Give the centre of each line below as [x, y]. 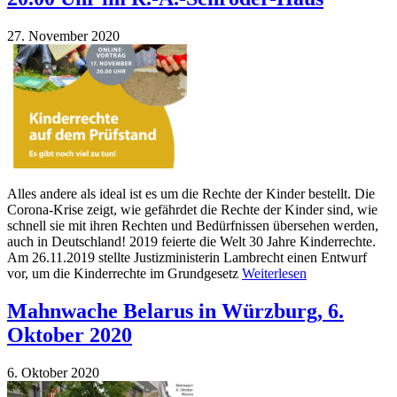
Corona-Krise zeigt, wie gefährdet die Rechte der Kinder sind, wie [192, 209]
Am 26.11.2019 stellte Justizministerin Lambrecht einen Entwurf [187, 257]
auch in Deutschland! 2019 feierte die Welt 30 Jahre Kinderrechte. [191, 241]
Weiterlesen [274, 273]
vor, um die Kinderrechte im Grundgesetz [125, 273]
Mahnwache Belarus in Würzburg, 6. [175, 311]
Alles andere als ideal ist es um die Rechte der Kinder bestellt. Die [191, 193]
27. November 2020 [63, 35]
